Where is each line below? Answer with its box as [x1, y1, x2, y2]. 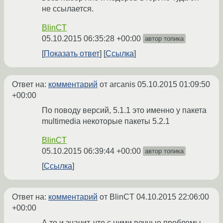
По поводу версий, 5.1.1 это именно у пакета [42, 106, 207, 115]
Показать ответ [44, 49, 100, 58]
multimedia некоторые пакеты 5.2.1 [42, 117, 170, 126]
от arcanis [98, 80, 137, 89]
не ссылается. [42, 4, 94, 13]
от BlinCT [98, 193, 136, 202]
